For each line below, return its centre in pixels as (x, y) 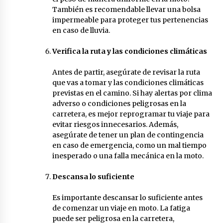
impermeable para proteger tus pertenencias (130, 20)
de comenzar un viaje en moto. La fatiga (121, 208)
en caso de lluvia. (81, 30)
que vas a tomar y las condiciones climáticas (128, 82)
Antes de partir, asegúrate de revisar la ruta (126, 72)
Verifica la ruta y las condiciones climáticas (129, 51)
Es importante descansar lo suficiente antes (127, 197)
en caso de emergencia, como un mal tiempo (129, 145)
